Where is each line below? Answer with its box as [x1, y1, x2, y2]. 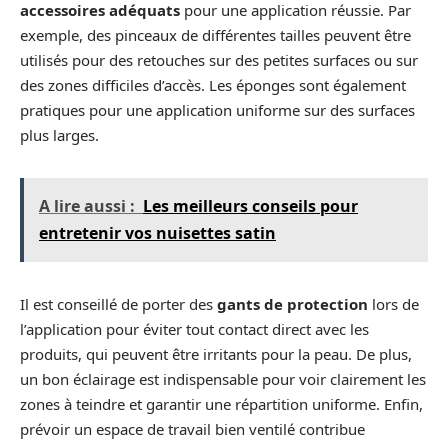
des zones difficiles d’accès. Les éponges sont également [20, 75, 406, 95]
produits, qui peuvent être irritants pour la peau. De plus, [20, 344, 412, 364]
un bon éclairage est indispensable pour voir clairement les [20, 369, 426, 389]
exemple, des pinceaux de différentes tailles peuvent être [20, 25, 411, 45]
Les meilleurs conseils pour [143, 195, 358, 217]
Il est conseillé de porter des [20, 294, 217, 314]
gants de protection [217, 294, 368, 314]
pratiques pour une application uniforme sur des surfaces [20, 100, 415, 120]
